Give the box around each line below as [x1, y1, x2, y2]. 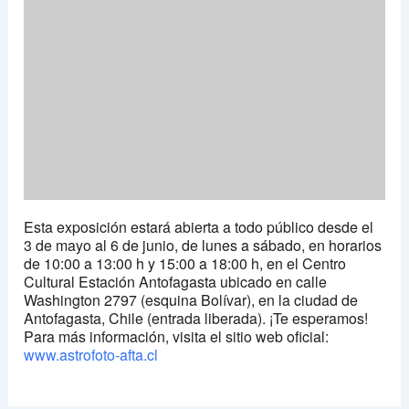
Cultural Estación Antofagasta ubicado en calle [24, 271, 328, 293]
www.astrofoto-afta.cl [24, 344, 159, 366]
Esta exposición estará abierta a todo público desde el [24, 216, 374, 238]
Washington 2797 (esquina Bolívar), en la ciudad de [24, 289, 359, 311]
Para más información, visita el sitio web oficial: [24, 326, 330, 348]
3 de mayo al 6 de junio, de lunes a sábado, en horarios [24, 235, 383, 257]
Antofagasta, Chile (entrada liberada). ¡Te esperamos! [24, 308, 369, 330]
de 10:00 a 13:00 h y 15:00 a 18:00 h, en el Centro [24, 253, 347, 275]
